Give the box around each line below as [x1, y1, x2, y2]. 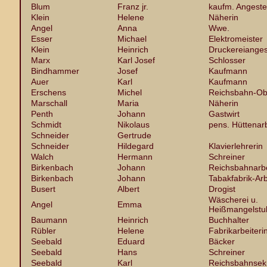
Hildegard [117, 141, 154, 151]
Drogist [209, 184, 235, 194]
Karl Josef [117, 55, 155, 65]
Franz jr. [117, 2, 148, 11]
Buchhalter [209, 215, 249, 225]
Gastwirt [209, 109, 240, 119]
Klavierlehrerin [209, 141, 263, 151]
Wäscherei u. [209, 195, 258, 204]
